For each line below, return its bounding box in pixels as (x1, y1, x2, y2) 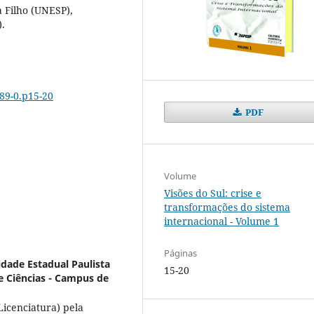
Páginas (164, 246, 197, 259)
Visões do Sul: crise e (164, 186, 261, 200)
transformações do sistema (164, 200, 290, 214)
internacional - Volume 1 (164, 214, 279, 228)
